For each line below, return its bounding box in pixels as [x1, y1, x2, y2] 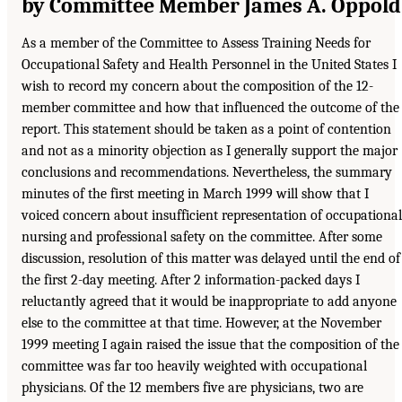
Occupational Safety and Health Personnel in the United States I [22, 56, 397, 73]
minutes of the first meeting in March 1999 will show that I [22, 185, 369, 202]
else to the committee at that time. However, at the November [22, 314, 381, 331]
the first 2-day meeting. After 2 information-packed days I [22, 271, 360, 288]
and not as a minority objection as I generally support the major [22, 142, 398, 159]
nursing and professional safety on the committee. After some [22, 228, 382, 245]
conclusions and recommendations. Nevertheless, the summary [22, 163, 392, 180]
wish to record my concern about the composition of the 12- [22, 77, 373, 94]
